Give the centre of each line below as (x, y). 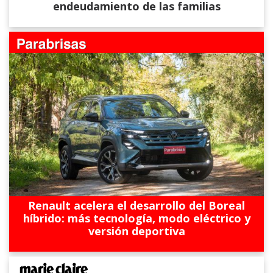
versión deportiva (136, 231)
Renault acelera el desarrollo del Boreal (136, 205)
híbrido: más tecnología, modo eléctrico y (136, 218)
